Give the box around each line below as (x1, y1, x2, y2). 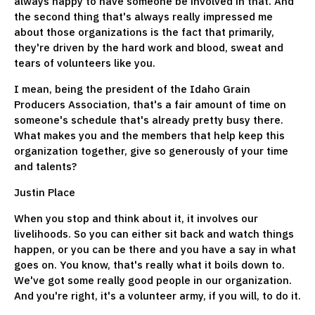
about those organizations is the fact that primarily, (14, 25, 274, 39)
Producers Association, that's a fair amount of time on (14, 97, 286, 111)
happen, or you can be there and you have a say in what (14, 242, 296, 256)
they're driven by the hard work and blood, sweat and (14, 40, 283, 54)
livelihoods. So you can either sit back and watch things (14, 226, 294, 240)
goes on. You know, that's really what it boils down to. (14, 257, 285, 271)
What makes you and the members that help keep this (14, 128, 285, 142)
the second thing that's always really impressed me (14, 9, 273, 23)
